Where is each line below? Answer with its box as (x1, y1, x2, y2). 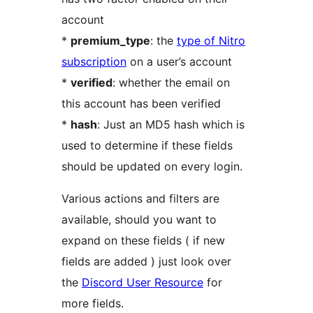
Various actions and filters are (61, 191, 219, 206)
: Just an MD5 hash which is (97, 117, 245, 132)
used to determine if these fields (61, 138, 233, 153)
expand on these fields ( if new (61, 233, 225, 248)
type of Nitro (177, 34, 245, 48)
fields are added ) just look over (61, 254, 231, 269)
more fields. (61, 296, 124, 311)
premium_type (71, 34, 150, 48)
